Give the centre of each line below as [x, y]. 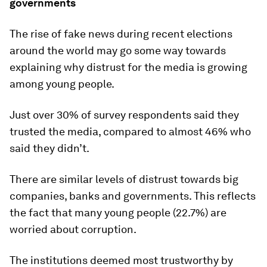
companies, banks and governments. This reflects [133, 196]
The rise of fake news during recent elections [121, 34]
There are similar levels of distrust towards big [124, 179]
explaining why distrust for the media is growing [128, 67]
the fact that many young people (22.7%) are [118, 213]
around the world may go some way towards [118, 51]
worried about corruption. [73, 229]
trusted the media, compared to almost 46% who [130, 132]
